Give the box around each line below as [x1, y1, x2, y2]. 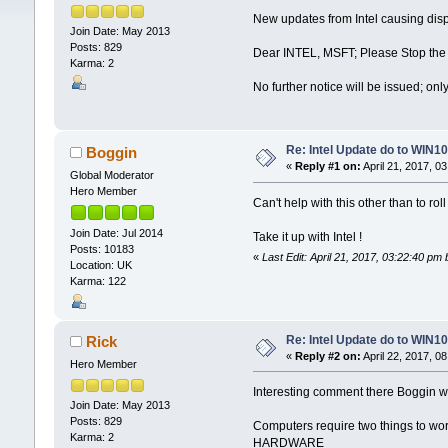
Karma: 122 [69, 275, 126, 288]
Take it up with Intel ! [253, 230, 363, 244]
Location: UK [69, 259, 132, 272]
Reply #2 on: [294, 349, 361, 362]
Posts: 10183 [69, 243, 134, 256]
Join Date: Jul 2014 [69, 227, 163, 240]
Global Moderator [69, 169, 154, 182]
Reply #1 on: [294, 160, 361, 173]
